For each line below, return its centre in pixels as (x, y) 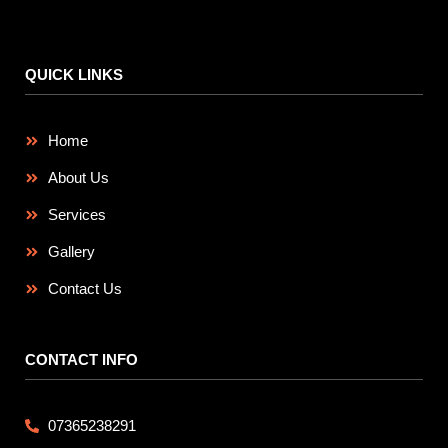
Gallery (71, 251)
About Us (78, 177)
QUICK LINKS (74, 74)
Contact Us (84, 288)
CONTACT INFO (81, 359)
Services (76, 214)
